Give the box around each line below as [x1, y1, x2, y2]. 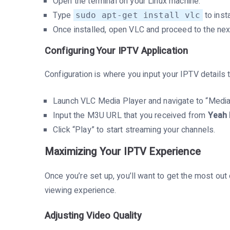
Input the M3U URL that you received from [53, 109, 208, 122]
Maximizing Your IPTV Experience [45, 144, 201, 159]
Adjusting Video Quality [45, 208, 142, 223]
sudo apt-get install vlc [75, 10, 201, 20]
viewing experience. [45, 184, 117, 197]
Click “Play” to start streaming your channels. [53, 123, 216, 136]
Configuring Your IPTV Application [45, 44, 188, 58]
